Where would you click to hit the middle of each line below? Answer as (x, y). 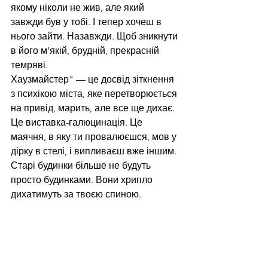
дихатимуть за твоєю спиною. (76, 194)
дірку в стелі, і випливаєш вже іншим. (95, 151)
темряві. (29, 65)
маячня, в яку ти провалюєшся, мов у (95, 137)
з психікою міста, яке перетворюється (95, 94)
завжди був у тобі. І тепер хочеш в (87, 22)
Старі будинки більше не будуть (82, 166)
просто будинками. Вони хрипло (83, 180)
